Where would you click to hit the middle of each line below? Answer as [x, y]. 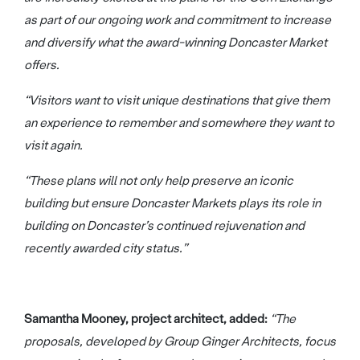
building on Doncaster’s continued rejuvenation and [164, 225]
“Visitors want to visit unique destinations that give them [177, 100]
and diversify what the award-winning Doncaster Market [176, 42]
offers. [42, 65]
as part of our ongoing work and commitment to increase [178, 20]
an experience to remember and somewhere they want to [179, 123]
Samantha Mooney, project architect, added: [147, 319]
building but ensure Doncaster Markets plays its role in [172, 203]
